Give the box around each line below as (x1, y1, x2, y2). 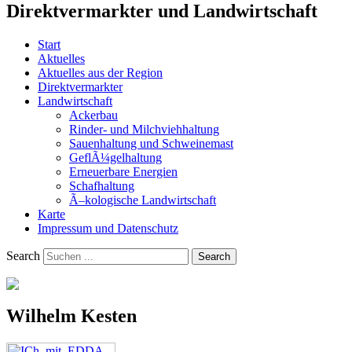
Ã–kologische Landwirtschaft (69, 192, 216, 207)
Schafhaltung (69, 178, 134, 192)
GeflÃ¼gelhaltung (69, 150, 162, 164)
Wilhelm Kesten (6, 305, 137, 326)
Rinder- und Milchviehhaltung (69, 122, 219, 136)
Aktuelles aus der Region (38, 65, 163, 79)
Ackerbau (69, 108, 118, 122)
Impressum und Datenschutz (38, 221, 178, 235)
